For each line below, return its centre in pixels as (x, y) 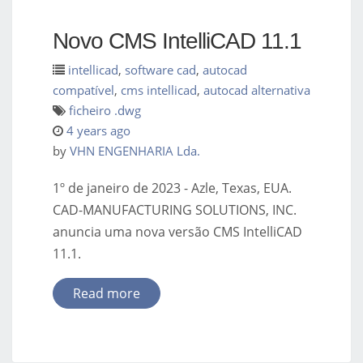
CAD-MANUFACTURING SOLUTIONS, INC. (175, 209)
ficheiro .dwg (105, 110)
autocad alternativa (257, 90)
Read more (107, 293)
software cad (160, 69)
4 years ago (98, 130)
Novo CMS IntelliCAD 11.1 (177, 41)
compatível (83, 90)
